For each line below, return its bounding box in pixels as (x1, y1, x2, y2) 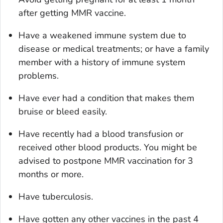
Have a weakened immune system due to (18, 29, 186, 42)
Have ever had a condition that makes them (18, 92, 194, 105)
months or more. (18, 168, 84, 181)
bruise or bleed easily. (18, 106, 107, 118)
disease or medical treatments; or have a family (18, 43, 209, 55)
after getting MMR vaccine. (18, 7, 126, 19)
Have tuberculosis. (18, 191, 93, 203)
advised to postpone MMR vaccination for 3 (18, 155, 193, 167)
